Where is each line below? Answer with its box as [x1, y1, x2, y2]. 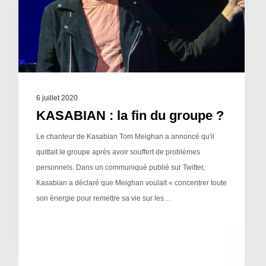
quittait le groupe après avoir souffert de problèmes [36, 148, 200, 157]
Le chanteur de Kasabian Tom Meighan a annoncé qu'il [36, 132, 214, 141]
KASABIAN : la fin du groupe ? [36, 108, 224, 123]
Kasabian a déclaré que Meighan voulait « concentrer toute [36, 179, 227, 188]
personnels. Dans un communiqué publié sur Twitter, [36, 163, 205, 172]
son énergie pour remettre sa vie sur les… [36, 194, 171, 203]
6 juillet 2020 [36, 94, 78, 103]
